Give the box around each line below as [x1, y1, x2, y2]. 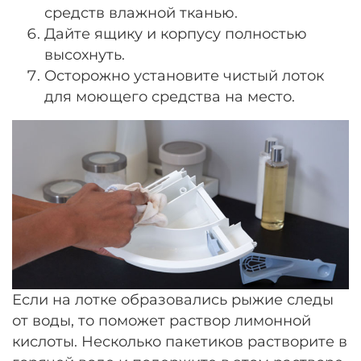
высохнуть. [44, 45, 125, 63]
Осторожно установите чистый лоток [44, 66, 324, 84]
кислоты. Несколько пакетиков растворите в [12, 333, 347, 351]
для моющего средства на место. [44, 87, 295, 105]
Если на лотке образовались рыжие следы [12, 291, 334, 309]
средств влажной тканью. [44, 3, 238, 21]
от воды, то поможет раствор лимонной [12, 312, 311, 330]
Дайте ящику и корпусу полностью [44, 24, 307, 42]
